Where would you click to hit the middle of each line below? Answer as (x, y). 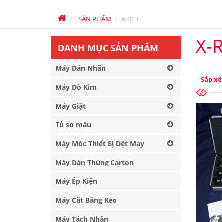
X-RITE (131, 19)
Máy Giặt (71, 106)
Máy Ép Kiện (76, 181)
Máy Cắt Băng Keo (86, 200)
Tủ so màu (73, 125)
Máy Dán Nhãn (81, 68)
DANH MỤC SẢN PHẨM (108, 48)
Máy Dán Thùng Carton (95, 162)
